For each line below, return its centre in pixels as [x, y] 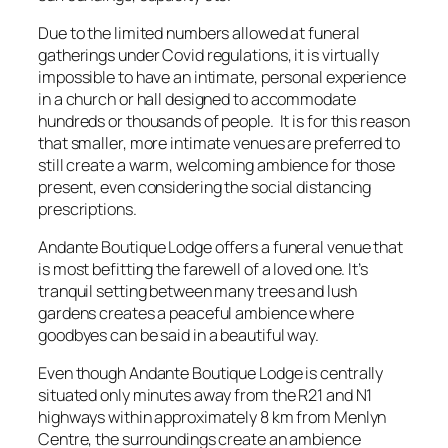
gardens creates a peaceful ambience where [196, 313]
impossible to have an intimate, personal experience [222, 76]
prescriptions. [87, 208]
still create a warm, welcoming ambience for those [217, 164]
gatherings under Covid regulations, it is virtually [208, 54]
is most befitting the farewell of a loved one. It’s [203, 269]
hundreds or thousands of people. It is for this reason [224, 120]
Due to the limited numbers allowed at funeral [199, 32]
